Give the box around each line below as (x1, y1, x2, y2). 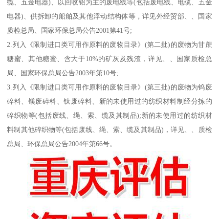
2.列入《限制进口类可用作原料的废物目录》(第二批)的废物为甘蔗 (7, 40, 212, 48)
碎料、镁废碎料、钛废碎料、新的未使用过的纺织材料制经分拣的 (7, 97, 212, 105)
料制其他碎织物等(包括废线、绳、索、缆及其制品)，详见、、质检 (7, 125, 212, 133)
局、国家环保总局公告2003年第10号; (7, 68, 119, 77)
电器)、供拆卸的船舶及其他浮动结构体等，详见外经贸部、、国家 (7, 12, 212, 20)
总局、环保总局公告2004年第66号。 (7, 139, 117, 148)
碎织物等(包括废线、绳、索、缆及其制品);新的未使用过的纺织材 (7, 111, 212, 119)
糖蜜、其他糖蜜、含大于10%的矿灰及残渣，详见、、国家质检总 (7, 54, 212, 63)
